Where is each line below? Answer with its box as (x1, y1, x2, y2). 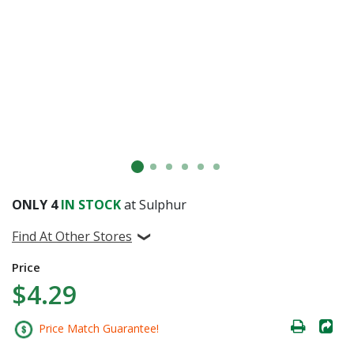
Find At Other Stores (12, 228, 132, 246)
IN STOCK (61, 196, 121, 214)
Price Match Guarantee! (36, 320, 159, 336)
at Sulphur (124, 196, 186, 214)
